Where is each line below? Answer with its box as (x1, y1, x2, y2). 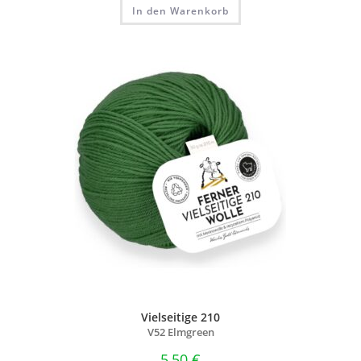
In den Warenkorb (132, 3, 229, 18)
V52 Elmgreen (147, 326, 214, 340)
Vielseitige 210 (141, 309, 220, 326)
